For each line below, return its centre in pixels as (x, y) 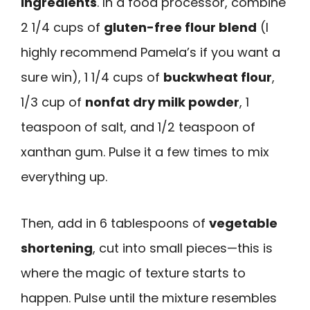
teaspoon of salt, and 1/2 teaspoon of (138, 127)
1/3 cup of (53, 102)
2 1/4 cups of (62, 28)
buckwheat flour (218, 77)
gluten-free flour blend (180, 28)
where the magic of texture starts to (133, 273)
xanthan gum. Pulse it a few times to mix (145, 152)
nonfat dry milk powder (162, 102)
